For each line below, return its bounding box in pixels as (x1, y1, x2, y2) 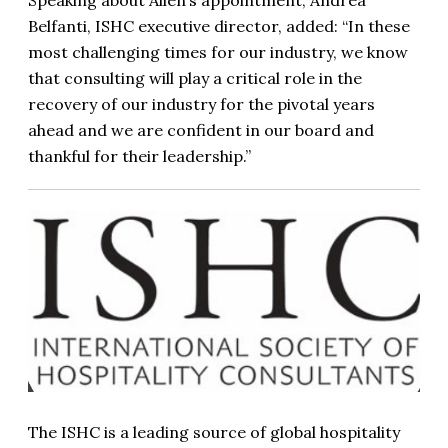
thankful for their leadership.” (28, 146, 251, 166)
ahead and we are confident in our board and (28, 120, 374, 140)
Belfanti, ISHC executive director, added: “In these (28, 16, 410, 36)
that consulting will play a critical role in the (28, 68, 362, 88)
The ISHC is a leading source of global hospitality (28, 421, 400, 442)
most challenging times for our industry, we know (28, 42, 408, 62)
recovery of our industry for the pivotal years (28, 94, 375, 114)
